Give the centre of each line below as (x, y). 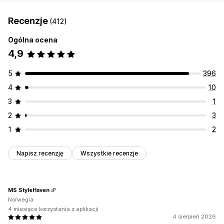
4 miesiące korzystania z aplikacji (53, 209)
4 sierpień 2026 (194, 217)
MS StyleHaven (29, 190)
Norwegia (21, 200)
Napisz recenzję (40, 153)
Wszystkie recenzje (109, 153)
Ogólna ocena (33, 40)
